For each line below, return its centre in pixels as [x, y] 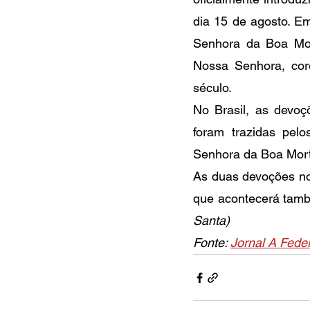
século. [212, 88]
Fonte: [212, 243]
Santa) [211, 220]
